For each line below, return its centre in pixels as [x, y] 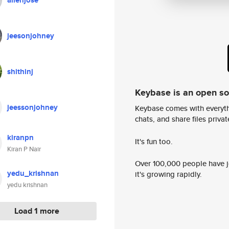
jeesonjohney [31, 36]
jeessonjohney [32, 107]
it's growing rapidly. [168, 174]
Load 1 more [37, 211]
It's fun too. [154, 141]
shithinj [20, 72]
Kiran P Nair [24, 149]
